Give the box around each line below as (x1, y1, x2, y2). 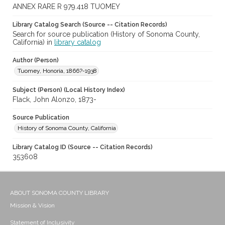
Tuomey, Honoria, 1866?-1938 (18, 67, 97, 75)
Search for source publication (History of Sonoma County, (13, 30, 200, 39)
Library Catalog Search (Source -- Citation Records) (13, 21, 167, 29)
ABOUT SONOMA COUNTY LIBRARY (10, 189, 109, 197)
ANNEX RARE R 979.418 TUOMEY (13, 3, 120, 11)
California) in (13, 38, 54, 47)
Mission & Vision (10, 202, 55, 209)
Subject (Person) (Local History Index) (13, 86, 125, 94)
